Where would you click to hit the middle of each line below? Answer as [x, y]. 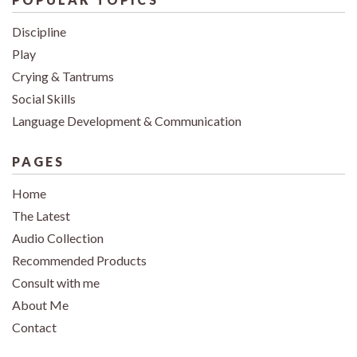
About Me [40, 304]
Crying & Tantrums [63, 76]
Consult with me [56, 282]
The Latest [41, 215]
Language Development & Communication [127, 120]
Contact [34, 327]
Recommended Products [79, 260]
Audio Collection [58, 237]
